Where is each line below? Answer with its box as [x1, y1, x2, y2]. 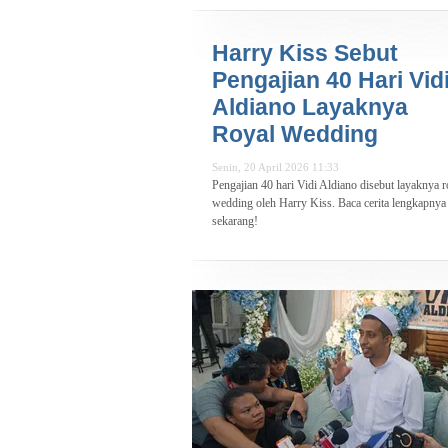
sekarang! [212, 214, 258, 229]
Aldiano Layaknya [212, 94, 408, 121]
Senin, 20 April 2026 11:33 [212, 161, 339, 174]
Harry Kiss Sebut [212, 40, 398, 67]
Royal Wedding [212, 121, 378, 148]
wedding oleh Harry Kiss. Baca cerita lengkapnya [212, 196, 446, 211]
